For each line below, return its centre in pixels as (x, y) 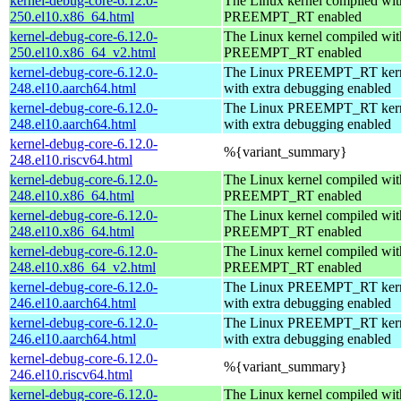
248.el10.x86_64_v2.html (83, 267)
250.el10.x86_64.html (72, 16)
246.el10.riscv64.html (71, 374)
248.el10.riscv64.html (71, 159)
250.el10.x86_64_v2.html (83, 52)
